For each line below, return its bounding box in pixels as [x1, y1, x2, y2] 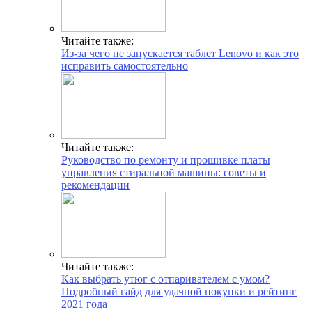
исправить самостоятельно [61, 59, 188, 72]
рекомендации [61, 178, 130, 191]
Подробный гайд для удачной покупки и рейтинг [61, 285, 297, 297]
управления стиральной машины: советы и [61, 166, 266, 178]
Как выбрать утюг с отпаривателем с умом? [61, 272, 270, 285]
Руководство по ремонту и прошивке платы [61, 153, 270, 166]
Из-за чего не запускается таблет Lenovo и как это [61, 47, 299, 59]
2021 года [61, 297, 107, 310]
